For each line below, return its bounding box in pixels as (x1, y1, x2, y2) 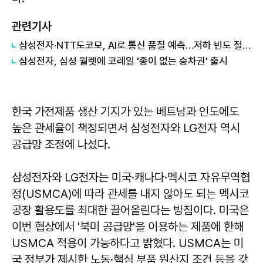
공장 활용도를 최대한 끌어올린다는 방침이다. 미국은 (12, 203, 249, 217)
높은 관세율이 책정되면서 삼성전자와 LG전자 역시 (12, 120, 240, 135)
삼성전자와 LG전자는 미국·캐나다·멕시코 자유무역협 (12, 170, 250, 184)
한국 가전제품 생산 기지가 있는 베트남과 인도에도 (12, 104, 239, 119)
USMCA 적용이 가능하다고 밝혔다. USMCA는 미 (12, 235, 244, 250)
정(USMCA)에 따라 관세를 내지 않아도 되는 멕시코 (12, 186, 249, 201)
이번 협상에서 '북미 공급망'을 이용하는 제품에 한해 (12, 219, 244, 234)
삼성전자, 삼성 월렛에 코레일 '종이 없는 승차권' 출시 (19, 55, 228, 67)
